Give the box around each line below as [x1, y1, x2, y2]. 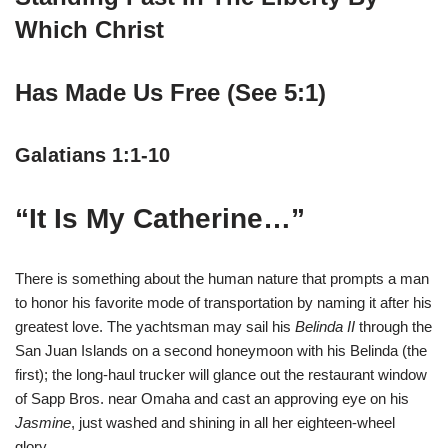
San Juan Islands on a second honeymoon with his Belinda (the [15, 342, 427, 360]
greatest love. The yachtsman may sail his [15, 318, 295, 336]
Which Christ [15, 16, 164, 44]
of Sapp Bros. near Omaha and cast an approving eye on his [15, 390, 409, 408]
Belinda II [295, 318, 355, 336]
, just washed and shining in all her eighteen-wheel [71, 414, 395, 432]
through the [355, 318, 432, 336]
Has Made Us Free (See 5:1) [15, 79, 326, 107]
